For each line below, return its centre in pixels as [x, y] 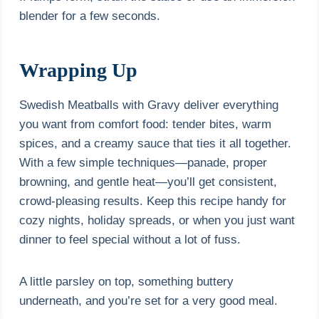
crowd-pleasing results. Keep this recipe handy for [153, 201]
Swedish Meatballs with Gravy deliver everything [149, 105]
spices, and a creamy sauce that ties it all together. [156, 143]
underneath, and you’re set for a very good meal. [149, 300]
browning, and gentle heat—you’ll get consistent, [148, 182]
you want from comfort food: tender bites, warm [146, 124]
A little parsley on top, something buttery [127, 281]
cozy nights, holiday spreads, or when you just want [157, 220]
